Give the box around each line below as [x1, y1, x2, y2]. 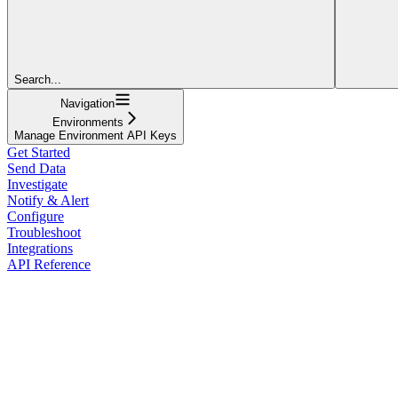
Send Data [7, 160, 66, 176]
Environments [52, 115, 123, 129]
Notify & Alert [7, 192, 89, 208]
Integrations [7, 240, 73, 256]
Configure [7, 208, 64, 224]
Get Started [7, 144, 70, 160]
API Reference [7, 256, 91, 272]
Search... [14, 72, 61, 86]
